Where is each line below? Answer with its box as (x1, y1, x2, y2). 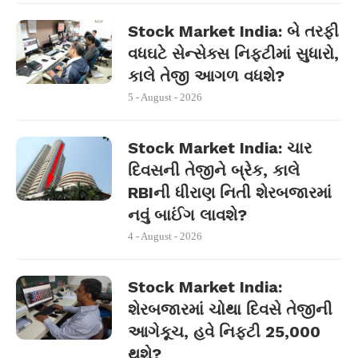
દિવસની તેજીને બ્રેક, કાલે (128, 161, 300, 180)
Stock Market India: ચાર (128, 138, 312, 157)
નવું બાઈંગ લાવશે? (128, 205, 247, 225)
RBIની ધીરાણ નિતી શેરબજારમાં (128, 183, 332, 202)
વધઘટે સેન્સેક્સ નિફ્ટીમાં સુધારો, (128, 44, 339, 63)
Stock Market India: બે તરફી (128, 22, 339, 41)
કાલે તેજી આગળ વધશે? (128, 66, 284, 86)
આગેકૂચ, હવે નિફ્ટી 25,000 (128, 322, 320, 341)
